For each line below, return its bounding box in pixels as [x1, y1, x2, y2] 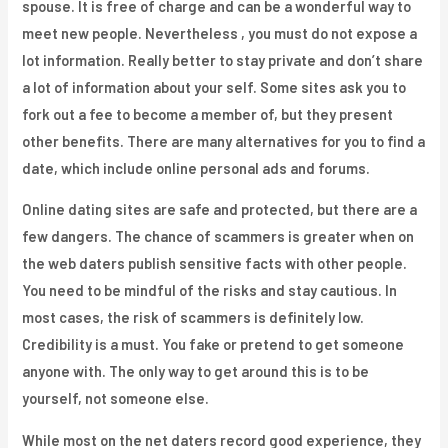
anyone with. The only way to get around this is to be [22, 362, 370, 381]
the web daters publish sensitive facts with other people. [22, 254, 408, 273]
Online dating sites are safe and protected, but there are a [22, 200, 418, 219]
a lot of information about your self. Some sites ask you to [22, 77, 407, 96]
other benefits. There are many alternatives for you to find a [22, 131, 426, 150]
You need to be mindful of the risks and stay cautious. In [22, 281, 398, 300]
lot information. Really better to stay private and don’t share [22, 50, 424, 69]
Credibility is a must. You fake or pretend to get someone [22, 335, 405, 354]
